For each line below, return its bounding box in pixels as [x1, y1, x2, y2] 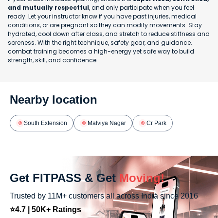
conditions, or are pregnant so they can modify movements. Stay [8, 21, 202, 30]
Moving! [119, 171, 164, 185]
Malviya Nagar [88, 119, 126, 127]
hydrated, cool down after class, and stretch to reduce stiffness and [8, 30, 210, 38]
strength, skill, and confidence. [8, 56, 98, 65]
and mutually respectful [8, 3, 89, 12]
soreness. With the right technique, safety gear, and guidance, [8, 38, 192, 47]
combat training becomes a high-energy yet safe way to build [8, 47, 194, 56]
